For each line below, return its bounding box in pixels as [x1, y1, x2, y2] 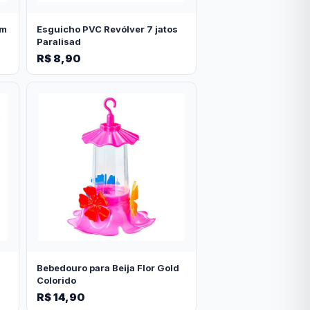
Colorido [36, 274, 76, 286]
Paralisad [36, 35, 81, 47]
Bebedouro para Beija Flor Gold [36, 262, 179, 273]
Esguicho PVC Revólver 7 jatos [36, 23, 178, 35]
